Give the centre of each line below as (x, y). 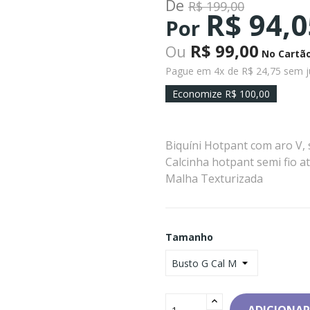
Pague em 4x (195, 71)
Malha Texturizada (214, 179)
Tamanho (189, 237)
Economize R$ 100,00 (221, 94)
